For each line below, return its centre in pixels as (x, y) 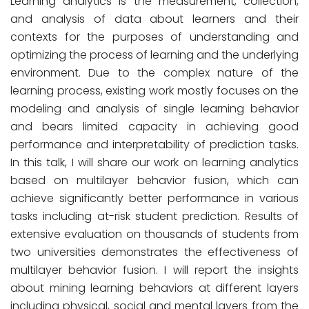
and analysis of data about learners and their (154, 19)
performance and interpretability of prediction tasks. (154, 144)
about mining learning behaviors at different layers (154, 288)
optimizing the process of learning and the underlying (154, 55)
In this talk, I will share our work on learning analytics (154, 162)
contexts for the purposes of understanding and (154, 37)
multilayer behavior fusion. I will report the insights (154, 270)
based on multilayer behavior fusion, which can (154, 180)
